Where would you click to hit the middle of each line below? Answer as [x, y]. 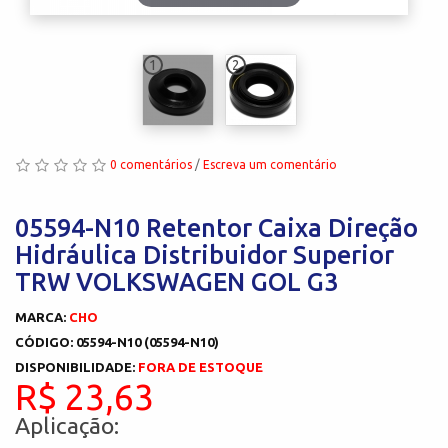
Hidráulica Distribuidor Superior [204, 254]
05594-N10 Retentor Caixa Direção [216, 227]
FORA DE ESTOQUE [200, 366]
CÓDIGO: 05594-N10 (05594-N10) [117, 341]
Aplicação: [67, 425]
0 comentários [151, 164]
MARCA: [42, 316]
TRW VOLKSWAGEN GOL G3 [176, 281]
